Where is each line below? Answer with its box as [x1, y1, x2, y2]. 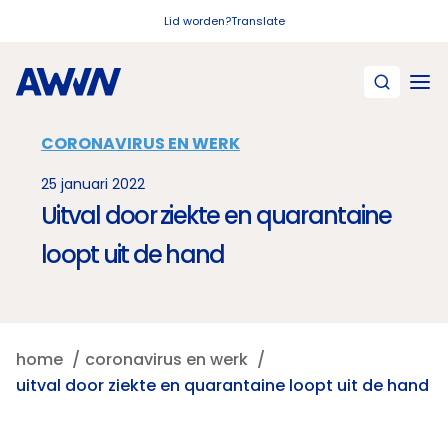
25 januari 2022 [41, 174, 145, 194]
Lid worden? [163, 13, 231, 29]
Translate [230, 13, 285, 29]
